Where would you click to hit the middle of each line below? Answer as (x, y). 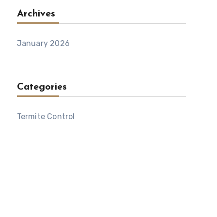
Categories (42, 87)
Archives (36, 14)
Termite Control (46, 116)
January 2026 (43, 43)
